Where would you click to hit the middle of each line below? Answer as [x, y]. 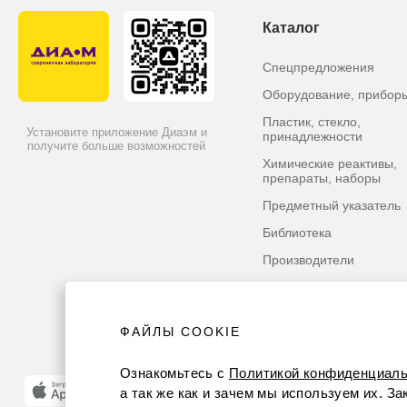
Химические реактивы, [330, 164]
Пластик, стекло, [312, 122]
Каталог [291, 28]
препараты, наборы [322, 178]
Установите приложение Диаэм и [116, 132]
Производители [308, 260]
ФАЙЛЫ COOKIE [180, 332]
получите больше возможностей [116, 146]
